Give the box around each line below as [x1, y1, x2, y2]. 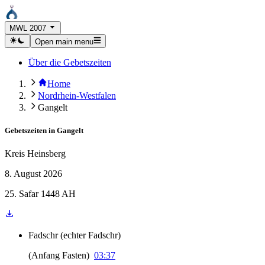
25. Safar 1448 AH [5, 189, 76, 199]
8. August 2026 [5, 169, 62, 179]
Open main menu [34, 37, 93, 46]
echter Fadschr [63, 230, 118, 240]
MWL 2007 [9, 24, 46, 33]
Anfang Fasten [31, 250, 86, 260]
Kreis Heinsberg [5, 148, 66, 159]
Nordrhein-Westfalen [38, 90, 116, 101]
